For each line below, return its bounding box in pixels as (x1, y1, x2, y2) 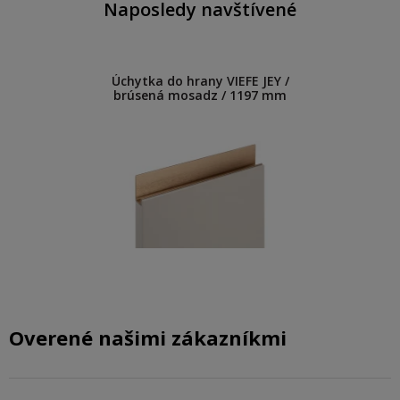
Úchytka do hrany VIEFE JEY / (111, 72, 289, 90)
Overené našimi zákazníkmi (9, 324, 287, 352)
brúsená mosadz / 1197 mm (113, 87, 287, 104)
